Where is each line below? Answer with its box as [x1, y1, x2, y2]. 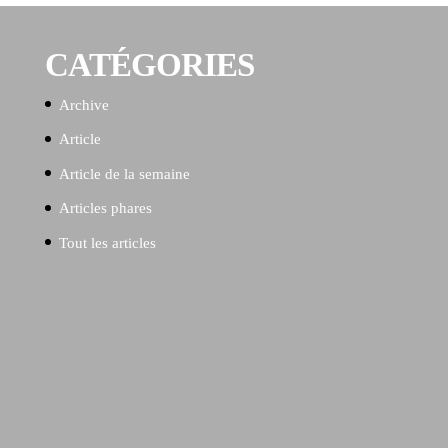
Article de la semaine [58, 165, 190, 182]
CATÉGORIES [44, 46, 254, 83]
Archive [58, 96, 109, 113]
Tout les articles [58, 234, 156, 251]
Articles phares [58, 200, 152, 217]
